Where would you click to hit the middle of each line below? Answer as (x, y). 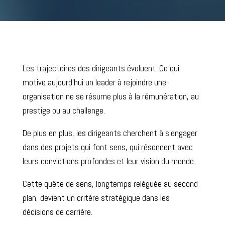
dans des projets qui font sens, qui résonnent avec (107, 147)
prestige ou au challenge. (64, 110)
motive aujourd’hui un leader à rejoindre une (94, 82)
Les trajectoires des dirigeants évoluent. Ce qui (101, 68)
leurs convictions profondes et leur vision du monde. (109, 161)
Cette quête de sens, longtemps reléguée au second (110, 184)
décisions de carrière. (57, 212)
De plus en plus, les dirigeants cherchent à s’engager (110, 133)
